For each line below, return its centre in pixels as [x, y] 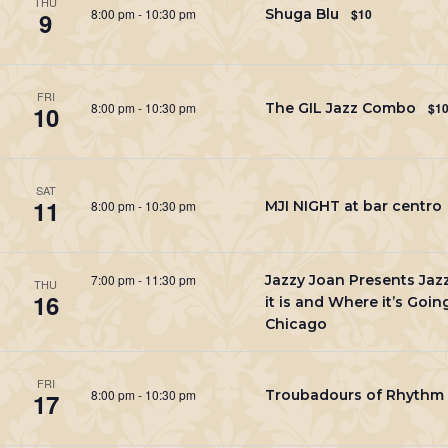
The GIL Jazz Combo [340, 107]
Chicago [295, 324]
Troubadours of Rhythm [354, 394]
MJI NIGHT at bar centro [353, 205]
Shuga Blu [301, 13]
